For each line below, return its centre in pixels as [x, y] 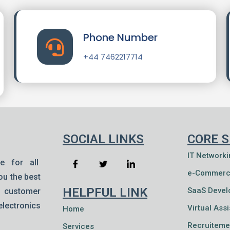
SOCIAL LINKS [103, 139]
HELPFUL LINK [105, 193]
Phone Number [120, 37]
